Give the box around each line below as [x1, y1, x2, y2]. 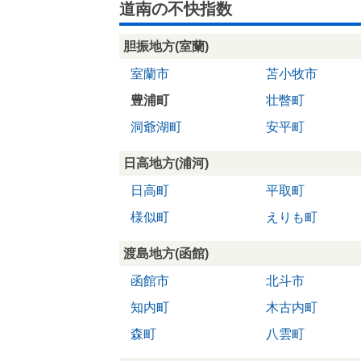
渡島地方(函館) [123, 246, 209, 260]
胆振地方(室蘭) [123, 39, 209, 53]
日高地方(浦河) [123, 156, 209, 170]
